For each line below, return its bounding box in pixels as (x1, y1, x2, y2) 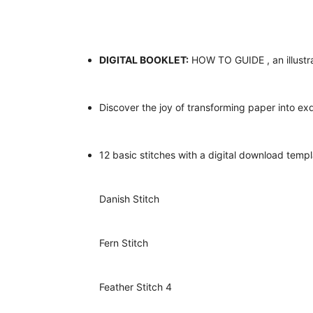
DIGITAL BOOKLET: (99, 54, 189, 66)
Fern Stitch (99, 237, 148, 249)
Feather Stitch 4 (99, 281, 172, 293)
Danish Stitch (99, 193, 159, 205)
